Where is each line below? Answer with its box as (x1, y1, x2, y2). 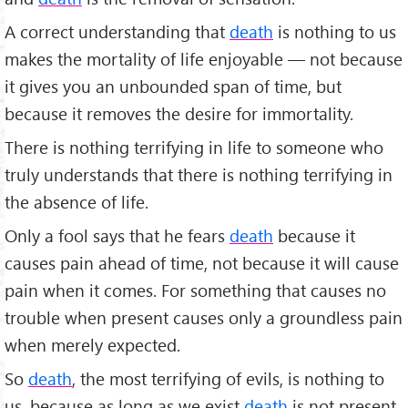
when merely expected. (5, 332, 180, 356)
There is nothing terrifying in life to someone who (5, 135, 383, 158)
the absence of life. (5, 189, 148, 213)
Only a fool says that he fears (5, 223, 229, 247)
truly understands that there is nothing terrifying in (5, 162, 393, 186)
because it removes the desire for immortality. (5, 102, 353, 126)
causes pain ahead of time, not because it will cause (5, 250, 399, 274)
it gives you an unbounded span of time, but (5, 75, 342, 98)
